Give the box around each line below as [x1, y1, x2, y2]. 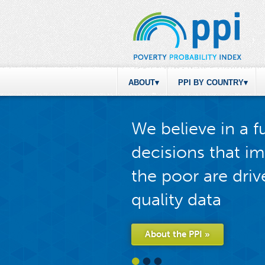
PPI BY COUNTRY [178, 78, 244, 87]
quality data [131, 189, 221, 210]
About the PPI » [145, 229, 210, 240]
